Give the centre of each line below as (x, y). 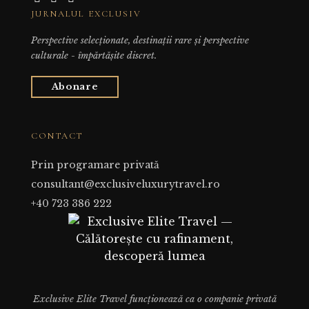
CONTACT (57, 136)
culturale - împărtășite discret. (93, 56)
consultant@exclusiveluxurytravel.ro (125, 185)
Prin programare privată (95, 165)
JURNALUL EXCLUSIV (86, 14)
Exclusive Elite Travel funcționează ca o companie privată (154, 299)
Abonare (75, 87)
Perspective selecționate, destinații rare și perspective (140, 41)
